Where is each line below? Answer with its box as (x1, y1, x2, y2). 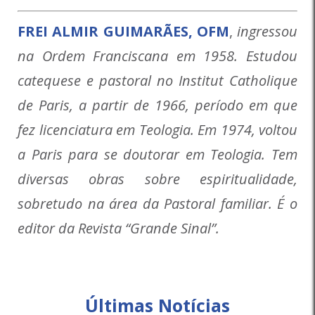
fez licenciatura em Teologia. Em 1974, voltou (18, 120, 297, 140)
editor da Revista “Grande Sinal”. (18, 219, 219, 238)
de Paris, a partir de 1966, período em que (18, 96, 297, 115)
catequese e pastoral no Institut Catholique (18, 71, 297, 91)
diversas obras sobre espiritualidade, (18, 169, 297, 189)
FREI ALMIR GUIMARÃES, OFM (18, 22, 229, 41)
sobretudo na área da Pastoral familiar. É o (18, 194, 297, 214)
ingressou (237, 22, 297, 41)
